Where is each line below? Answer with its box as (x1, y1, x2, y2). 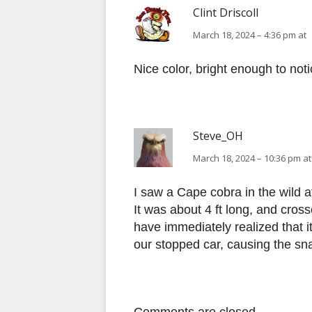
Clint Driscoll (193, 5, 258, 21)
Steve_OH (193, 128, 243, 144)
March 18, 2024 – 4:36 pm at (193, 29, 306, 42)
